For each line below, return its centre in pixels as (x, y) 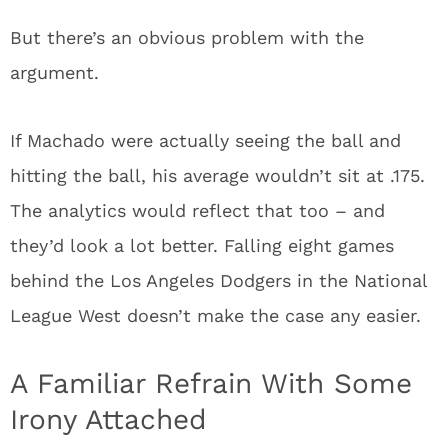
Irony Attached (108, 419)
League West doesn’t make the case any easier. (215, 315)
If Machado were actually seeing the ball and (205, 140)
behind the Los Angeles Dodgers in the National (218, 280)
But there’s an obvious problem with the (187, 37)
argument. (54, 72)
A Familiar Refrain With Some (211, 383)
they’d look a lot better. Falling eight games (202, 245)
